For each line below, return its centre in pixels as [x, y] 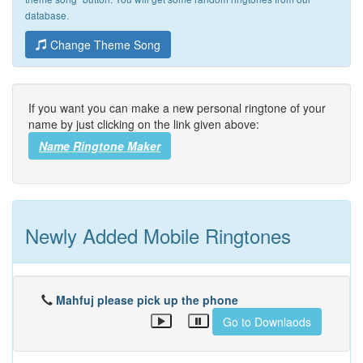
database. [47, 15]
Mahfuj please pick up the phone [147, 300]
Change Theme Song [104, 45]
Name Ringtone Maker [100, 146]
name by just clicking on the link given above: [144, 124]
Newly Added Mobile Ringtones [158, 235]
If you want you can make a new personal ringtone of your [177, 108]
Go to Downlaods [267, 322]
